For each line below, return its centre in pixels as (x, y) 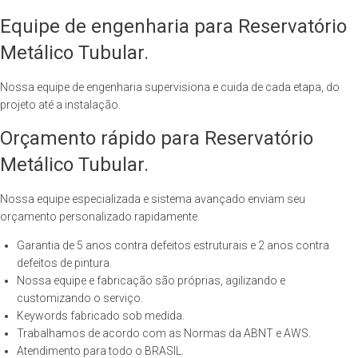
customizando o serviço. (80, 298)
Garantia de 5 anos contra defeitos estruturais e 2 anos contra (173, 245)
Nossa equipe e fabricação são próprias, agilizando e (151, 280)
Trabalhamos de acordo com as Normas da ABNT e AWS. (164, 333)
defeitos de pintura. (64, 263)
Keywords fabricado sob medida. (101, 316)
